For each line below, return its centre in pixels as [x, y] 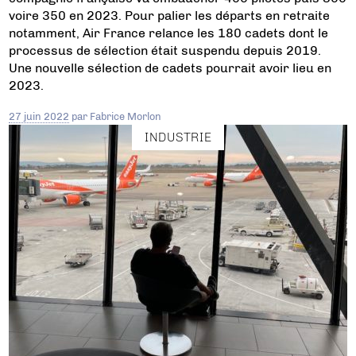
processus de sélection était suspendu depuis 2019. [165, 51]
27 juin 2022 [39, 117]
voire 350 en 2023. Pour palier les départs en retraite [170, 16]
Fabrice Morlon [126, 117]
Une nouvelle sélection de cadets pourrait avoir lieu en [170, 68]
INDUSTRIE [178, 137]
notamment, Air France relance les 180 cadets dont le [169, 33]
